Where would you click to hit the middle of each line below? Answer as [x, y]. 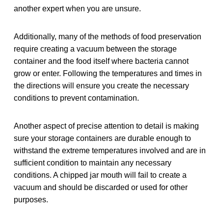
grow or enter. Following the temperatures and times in [108, 73]
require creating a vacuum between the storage [95, 49]
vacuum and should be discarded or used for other [101, 187]
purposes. [31, 199]
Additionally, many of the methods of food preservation [108, 36]
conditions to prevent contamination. [76, 98]
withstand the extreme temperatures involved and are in [110, 150]
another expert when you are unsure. [77, 8]
